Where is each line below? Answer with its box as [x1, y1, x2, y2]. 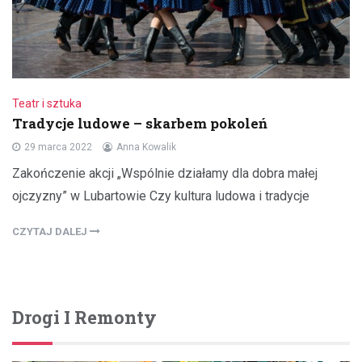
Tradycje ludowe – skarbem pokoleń [12, 113, 267, 133]
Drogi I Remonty [12, 305, 157, 329]
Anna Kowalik [116, 141, 176, 153]
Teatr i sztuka [12, 96, 82, 110]
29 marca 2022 [24, 141, 92, 153]
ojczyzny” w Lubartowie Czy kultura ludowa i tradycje [12, 187, 309, 204]
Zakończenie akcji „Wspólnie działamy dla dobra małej [12, 165, 318, 181]
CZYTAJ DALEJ [12, 225, 90, 238]
